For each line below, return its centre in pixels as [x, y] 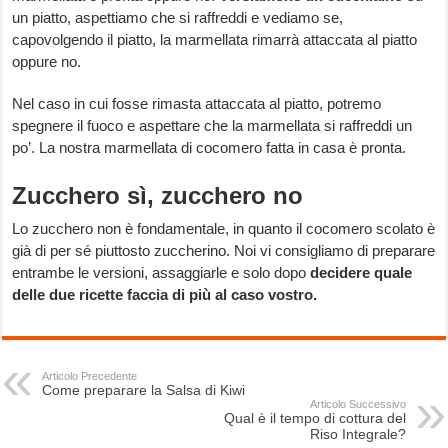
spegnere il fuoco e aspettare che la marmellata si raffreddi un [212, 126]
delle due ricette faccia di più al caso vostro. [165, 295]
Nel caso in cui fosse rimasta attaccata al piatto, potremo [197, 104]
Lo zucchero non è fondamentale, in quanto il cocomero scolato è [224, 229]
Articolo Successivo [357, 404]
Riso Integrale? [357, 434]
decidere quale [361, 273]
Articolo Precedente [90, 376]
